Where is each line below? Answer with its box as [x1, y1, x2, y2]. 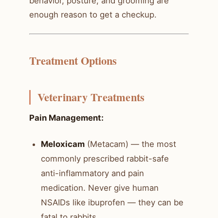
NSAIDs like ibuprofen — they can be [41, 198, 183, 208]
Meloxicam [41, 139, 85, 149]
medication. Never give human [41, 183, 159, 193]
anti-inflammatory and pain [41, 168, 144, 179]
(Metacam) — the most [85, 139, 176, 149]
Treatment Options [29, 52, 117, 69]
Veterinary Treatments [37, 89, 145, 105]
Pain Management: [29, 113, 104, 123]
